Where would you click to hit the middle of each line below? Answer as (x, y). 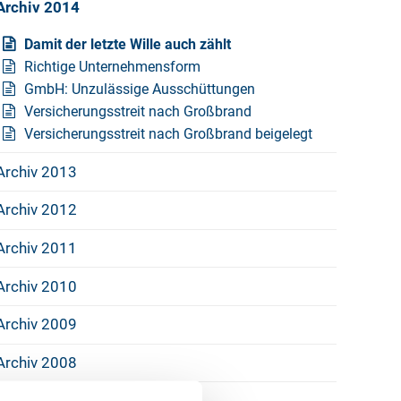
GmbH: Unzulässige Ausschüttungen (139, 89)
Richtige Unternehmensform (112, 66)
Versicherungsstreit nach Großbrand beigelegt (168, 133)
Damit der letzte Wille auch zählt (127, 44)
